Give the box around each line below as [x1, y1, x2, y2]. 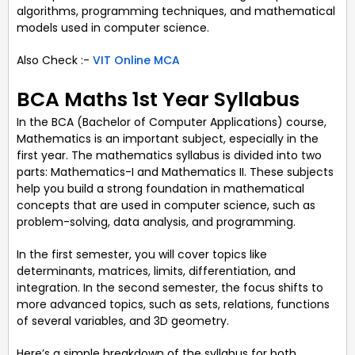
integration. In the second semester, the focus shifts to [17, 279, 323, 296]
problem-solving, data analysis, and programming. [17, 213, 296, 230]
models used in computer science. [17, 19, 209, 36]
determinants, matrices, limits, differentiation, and [17, 262, 296, 279]
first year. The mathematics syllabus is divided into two [17, 147, 322, 163]
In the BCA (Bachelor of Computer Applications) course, [17, 113, 326, 130]
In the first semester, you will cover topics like [17, 246, 267, 262]
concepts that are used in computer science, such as [17, 197, 315, 213]
